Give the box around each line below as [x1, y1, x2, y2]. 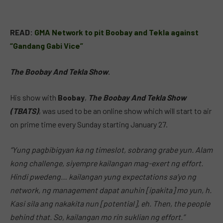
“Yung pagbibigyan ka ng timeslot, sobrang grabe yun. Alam [10, 145, 213, 155]
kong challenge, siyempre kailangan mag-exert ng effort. [10, 158, 203, 168]
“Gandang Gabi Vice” [10, 41, 83, 51]
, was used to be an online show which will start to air [39, 106, 212, 115]
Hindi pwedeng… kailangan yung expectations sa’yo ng [10, 172, 196, 182]
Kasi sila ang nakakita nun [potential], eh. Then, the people [10, 199, 210, 209]
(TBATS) [10, 106, 39, 115]
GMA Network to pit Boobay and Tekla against [34, 27, 199, 37]
